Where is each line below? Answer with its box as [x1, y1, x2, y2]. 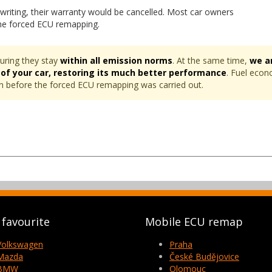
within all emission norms [60, 55, 172, 66]
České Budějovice [169, 251, 239, 262]
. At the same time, [172, 55, 250, 66]
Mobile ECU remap [145, 214, 243, 229]
